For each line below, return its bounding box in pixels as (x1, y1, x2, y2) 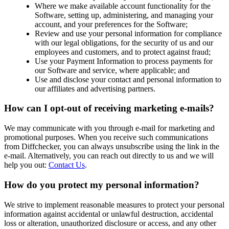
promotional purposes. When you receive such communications (4, 133, 208, 142)
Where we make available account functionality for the (35, 1, 211, 10)
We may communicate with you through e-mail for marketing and (4, 124, 215, 133)
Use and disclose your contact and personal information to (35, 75, 221, 84)
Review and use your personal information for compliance (35, 29, 222, 38)
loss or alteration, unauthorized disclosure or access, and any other (4, 218, 216, 227)
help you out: (4, 161, 49, 170)
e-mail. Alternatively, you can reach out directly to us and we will (4, 151, 214, 161)
